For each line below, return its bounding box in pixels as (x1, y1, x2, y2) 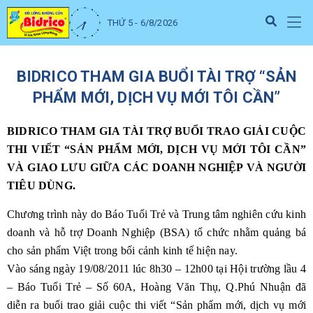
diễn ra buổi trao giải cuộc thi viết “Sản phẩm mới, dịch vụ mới (7, 299, 306, 311)
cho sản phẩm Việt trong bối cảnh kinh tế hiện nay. (7, 245, 238, 256)
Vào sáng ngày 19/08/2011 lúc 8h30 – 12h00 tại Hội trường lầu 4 (7, 263, 306, 275)
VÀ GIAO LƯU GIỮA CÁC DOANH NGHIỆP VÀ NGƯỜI (7, 161, 306, 173)
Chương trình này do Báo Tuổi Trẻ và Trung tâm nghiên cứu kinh (7, 208, 306, 220)
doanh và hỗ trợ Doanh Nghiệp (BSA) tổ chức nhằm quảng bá (7, 226, 306, 238)
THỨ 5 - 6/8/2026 (107, 17, 178, 28)
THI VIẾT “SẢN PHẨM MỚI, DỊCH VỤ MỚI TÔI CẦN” (7, 143, 306, 155)
